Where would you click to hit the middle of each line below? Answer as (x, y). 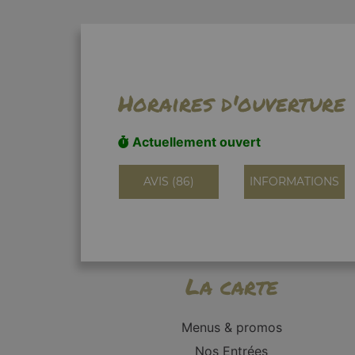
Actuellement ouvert (195, 141)
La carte (231, 286)
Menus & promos (231, 327)
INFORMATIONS (294, 181)
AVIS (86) (168, 181)
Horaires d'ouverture (231, 103)
